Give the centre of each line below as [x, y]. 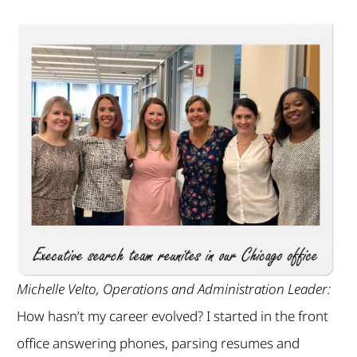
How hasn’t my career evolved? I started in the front [172, 316]
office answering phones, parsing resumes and [158, 343]
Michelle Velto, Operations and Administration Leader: [173, 288]
